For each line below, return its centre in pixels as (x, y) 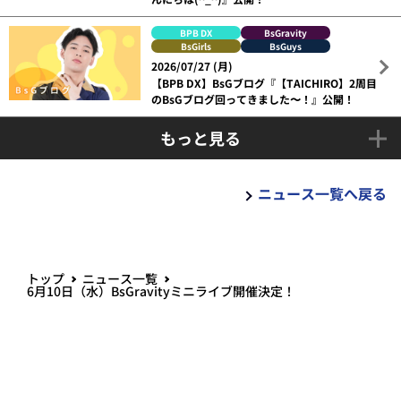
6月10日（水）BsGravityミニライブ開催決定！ (161, 291)
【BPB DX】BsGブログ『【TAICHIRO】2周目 (264, 83)
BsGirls (196, 47)
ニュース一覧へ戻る (322, 194)
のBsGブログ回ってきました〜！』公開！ (253, 99)
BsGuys (286, 47)
